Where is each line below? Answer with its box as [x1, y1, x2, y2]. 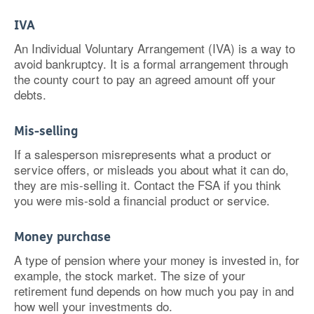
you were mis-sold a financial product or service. [14, 191, 270, 209]
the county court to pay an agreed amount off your [14, 70, 275, 88]
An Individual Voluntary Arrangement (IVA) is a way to [14, 39, 295, 57]
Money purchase [14, 229, 111, 245]
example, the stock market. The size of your [14, 266, 245, 284]
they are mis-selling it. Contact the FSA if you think [14, 176, 281, 193]
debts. [14, 86, 46, 103]
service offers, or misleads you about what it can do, [14, 161, 289, 178]
